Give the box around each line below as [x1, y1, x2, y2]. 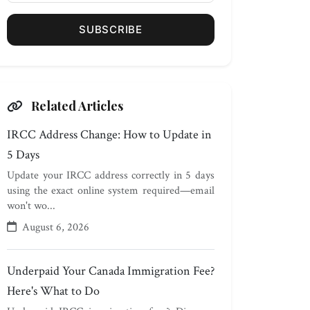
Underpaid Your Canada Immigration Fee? [7, 263, 215, 279]
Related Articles [28, 98, 123, 114]
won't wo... [7, 199, 55, 213]
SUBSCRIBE [79, 23, 143, 36]
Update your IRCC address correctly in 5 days [7, 168, 215, 183]
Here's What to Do [7, 283, 100, 299]
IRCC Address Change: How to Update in [7, 127, 212, 143]
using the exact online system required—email [7, 183, 215, 198]
